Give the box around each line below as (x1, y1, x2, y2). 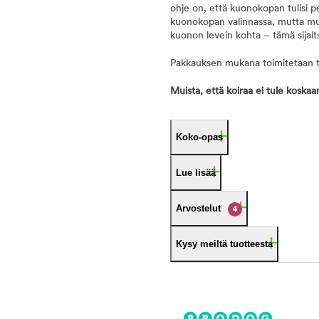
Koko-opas (176, 132, 223, 142)
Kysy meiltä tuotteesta (176, 239, 273, 249)
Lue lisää (176, 167, 216, 178)
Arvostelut (176, 203, 221, 214)
